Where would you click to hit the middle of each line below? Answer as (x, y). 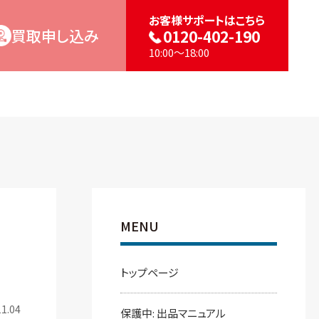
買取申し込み (56, 35)
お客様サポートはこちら (207, 20)
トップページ (149, 272)
